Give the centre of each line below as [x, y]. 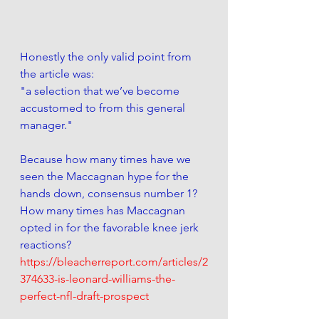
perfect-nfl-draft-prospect [84, 296]
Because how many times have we [107, 159]
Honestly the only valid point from [107, 56]
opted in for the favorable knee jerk [111, 227]
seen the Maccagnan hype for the [106, 176]
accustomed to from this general [104, 108]
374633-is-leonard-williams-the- [98, 278]
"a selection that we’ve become [101, 90]
